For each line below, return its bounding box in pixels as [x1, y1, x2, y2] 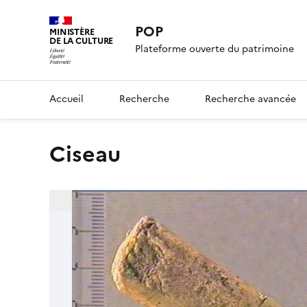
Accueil [49, 91, 84, 106]
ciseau [66, 137, 121, 171]
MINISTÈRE [49, 25, 95, 38]
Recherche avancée [205, 91, 296, 106]
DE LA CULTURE [49, 34, 114, 47]
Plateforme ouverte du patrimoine [135, 42, 295, 57]
